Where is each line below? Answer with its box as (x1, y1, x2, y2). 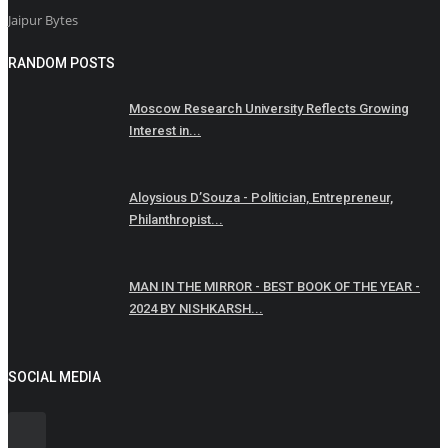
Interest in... (129, 122, 201, 138)
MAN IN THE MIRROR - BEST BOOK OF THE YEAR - (129, 278, 420, 294)
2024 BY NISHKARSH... (129, 300, 263, 316)
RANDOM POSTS (8, 54, 115, 71)
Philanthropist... (129, 211, 223, 227)
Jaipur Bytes (8, 11, 78, 30)
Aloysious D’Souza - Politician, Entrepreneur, (129, 189, 393, 205)
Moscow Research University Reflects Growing (129, 100, 409, 116)
